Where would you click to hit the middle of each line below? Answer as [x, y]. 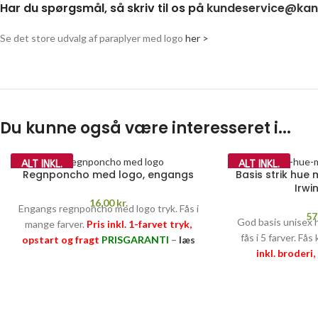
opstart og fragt [60, 239]
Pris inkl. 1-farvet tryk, [139, 224]
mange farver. [56, 224]
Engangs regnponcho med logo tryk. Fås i [108, 208]
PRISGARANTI [135, 239]
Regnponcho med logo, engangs [109, 174]
